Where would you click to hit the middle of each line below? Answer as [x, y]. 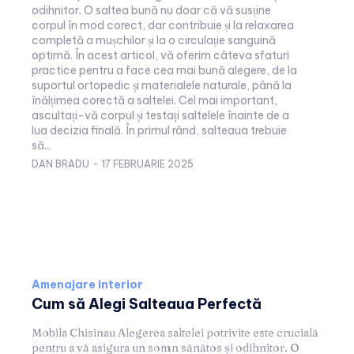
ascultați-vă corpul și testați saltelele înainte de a [160, 115]
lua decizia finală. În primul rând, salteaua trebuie [79, 130]
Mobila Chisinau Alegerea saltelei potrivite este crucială [175, 332]
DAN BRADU [60, 164]
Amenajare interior [87, 284]
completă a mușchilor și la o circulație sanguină [154, 40]
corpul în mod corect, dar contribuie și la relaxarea [163, 25]
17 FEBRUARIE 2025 [148, 164]
